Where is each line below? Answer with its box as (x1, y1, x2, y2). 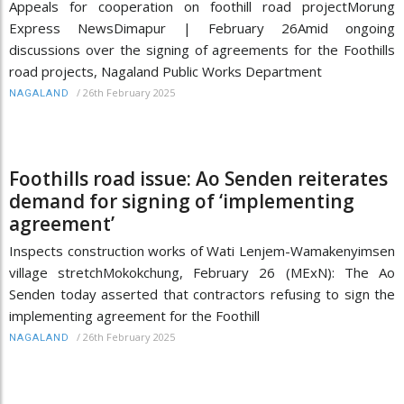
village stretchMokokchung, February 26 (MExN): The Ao (9, 262, 395, 281)
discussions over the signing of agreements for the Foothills (9, 40, 395, 59)
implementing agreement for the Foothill (9, 306, 260, 325)
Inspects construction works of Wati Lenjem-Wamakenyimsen (9, 241, 395, 260)
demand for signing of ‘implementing (9, 188, 354, 214)
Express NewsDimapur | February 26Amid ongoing (9, 18, 395, 37)
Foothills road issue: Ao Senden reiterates (9, 165, 388, 191)
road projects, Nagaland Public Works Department (9, 61, 322, 80)
